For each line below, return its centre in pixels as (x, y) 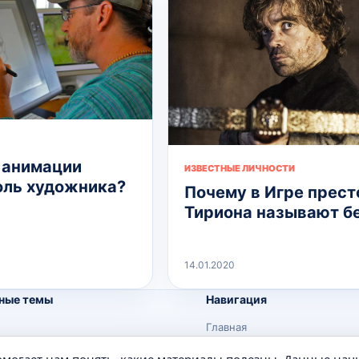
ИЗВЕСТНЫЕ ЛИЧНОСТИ (240, 168)
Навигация (236, 299)
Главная (226, 327)
